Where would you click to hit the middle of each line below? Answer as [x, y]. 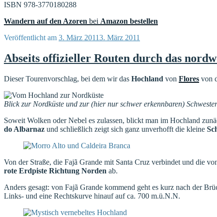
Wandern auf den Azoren [46, 21]
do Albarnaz [24, 129]
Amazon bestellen [129, 21]
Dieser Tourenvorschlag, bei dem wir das [68, 78]
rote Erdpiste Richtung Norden [55, 170]
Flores [189, 78]
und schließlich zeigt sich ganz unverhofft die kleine [126, 129]
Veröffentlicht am [30, 37]
